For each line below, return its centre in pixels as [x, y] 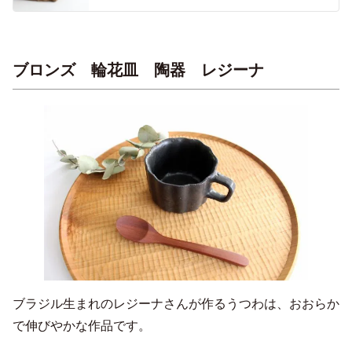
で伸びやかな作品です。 [82, 326]
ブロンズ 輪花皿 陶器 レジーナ [138, 70]
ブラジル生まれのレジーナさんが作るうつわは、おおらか [176, 304]
